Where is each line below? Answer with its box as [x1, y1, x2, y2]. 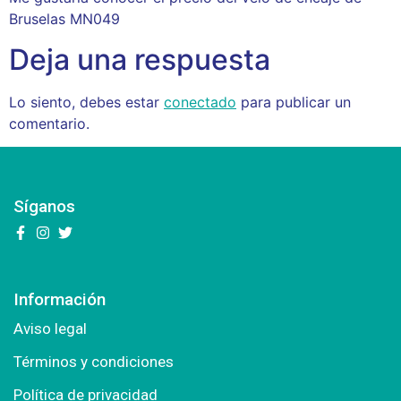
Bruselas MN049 [9, 10, 120, 29]
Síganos [13, 196, 75, 218]
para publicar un [236, 92, 351, 111]
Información [13, 289, 106, 311]
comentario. [9, 114, 90, 132]
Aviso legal [13, 320, 87, 338]
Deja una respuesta [9, 41, 270, 77]
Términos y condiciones [13, 353, 174, 371]
